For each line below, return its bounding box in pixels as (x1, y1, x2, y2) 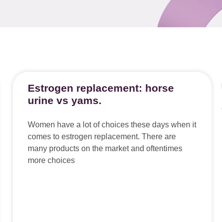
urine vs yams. (27, 95, 102, 106)
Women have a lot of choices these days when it (27, 120, 196, 129)
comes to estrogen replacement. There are (27, 132, 176, 141)
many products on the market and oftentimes (27, 144, 182, 153)
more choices (27, 156, 75, 165)
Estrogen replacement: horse (27, 82, 174, 94)
